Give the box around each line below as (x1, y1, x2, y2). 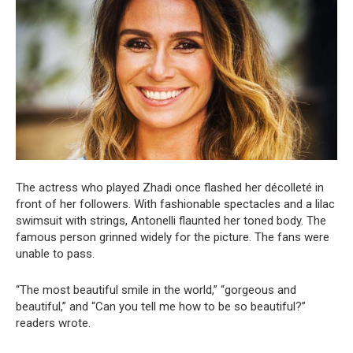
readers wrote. (16, 316, 91, 331)
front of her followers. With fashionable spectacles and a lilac (16, 197, 335, 212)
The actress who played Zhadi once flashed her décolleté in (16, 180, 324, 195)
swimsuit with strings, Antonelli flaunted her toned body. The (16, 214, 326, 229)
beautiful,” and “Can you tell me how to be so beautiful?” (16, 299, 306, 314)
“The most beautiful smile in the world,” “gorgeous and (16, 283, 296, 298)
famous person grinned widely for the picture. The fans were (16, 230, 329, 245)
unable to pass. (16, 247, 95, 262)
